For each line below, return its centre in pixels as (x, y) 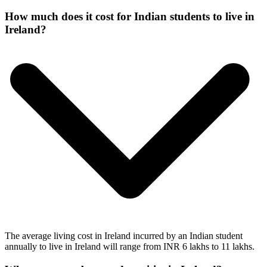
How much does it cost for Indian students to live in (130, 16)
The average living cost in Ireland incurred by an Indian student (124, 236)
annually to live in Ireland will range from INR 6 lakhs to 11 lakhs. (130, 247)
